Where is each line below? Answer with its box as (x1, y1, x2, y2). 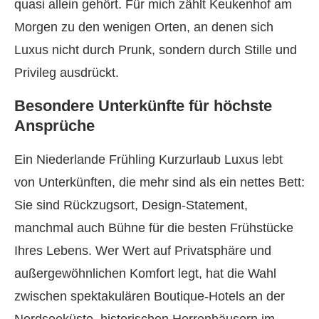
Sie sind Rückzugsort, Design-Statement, (14, 198, 248, 212)
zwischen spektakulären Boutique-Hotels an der (14, 289, 285, 303)
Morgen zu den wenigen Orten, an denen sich (14, 20, 273, 34)
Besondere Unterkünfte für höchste (14, 97, 272, 115)
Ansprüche (14, 117, 95, 135)
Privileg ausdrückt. (14, 66, 119, 80)
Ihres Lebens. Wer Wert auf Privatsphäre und (14, 244, 271, 258)
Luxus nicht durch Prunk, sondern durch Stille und (14, 43, 297, 57)
